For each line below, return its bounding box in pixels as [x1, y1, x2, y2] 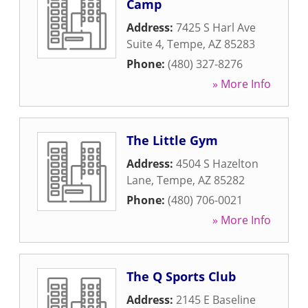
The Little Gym [126, 132, 218, 148]
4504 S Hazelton [176, 156, 258, 171]
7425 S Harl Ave [176, 20, 256, 35]
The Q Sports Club [126, 268, 236, 285]
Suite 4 [126, 36, 162, 52]
